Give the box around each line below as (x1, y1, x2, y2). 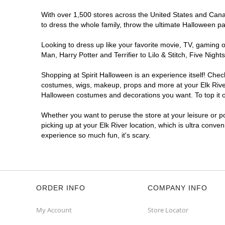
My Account (36, 205, 72, 214)
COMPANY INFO (148, 184, 207, 192)
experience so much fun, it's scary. (41, 131, 151, 139)
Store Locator (148, 205, 188, 214)
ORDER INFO (36, 184, 85, 192)
